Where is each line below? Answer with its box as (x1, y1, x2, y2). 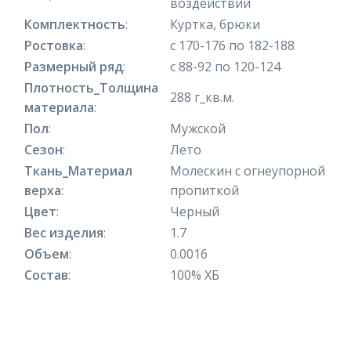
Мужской (170, 119, 226, 137)
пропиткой (170, 181, 239, 199)
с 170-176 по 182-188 (170, 36, 295, 54)
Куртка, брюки (170, 15, 260, 33)
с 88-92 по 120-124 (170, 57, 280, 75)
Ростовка (24, 36, 83, 54)
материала (24, 98, 94, 116)
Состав (24, 266, 68, 284)
